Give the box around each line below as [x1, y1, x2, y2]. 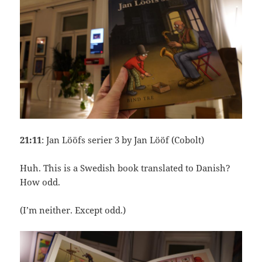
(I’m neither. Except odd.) [20, 204, 126, 216]
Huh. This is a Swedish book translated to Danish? [20, 162, 231, 174]
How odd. [20, 176, 61, 188]
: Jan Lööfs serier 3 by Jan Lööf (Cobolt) [42, 134, 205, 146]
